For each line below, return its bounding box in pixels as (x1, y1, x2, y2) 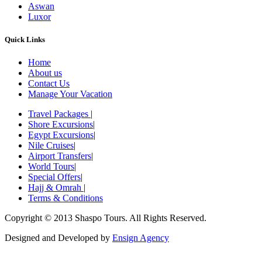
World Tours (28, 161, 74, 172)
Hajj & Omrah (28, 182, 84, 193)
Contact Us (28, 78, 70, 89)
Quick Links (5, 35, 45, 44)
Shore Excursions (28, 119, 93, 130)
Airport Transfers (28, 151, 91, 161)
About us (28, 68, 62, 78)
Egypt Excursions (28, 130, 94, 140)
